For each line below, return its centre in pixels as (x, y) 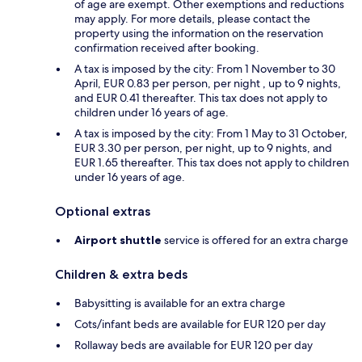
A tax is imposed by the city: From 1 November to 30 (205, 69)
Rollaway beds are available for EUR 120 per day (194, 345)
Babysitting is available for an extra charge (180, 303)
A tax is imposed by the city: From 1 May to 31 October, (211, 134)
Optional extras (103, 212)
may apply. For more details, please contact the (192, 19)
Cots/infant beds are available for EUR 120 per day (200, 324)
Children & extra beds (121, 275)
